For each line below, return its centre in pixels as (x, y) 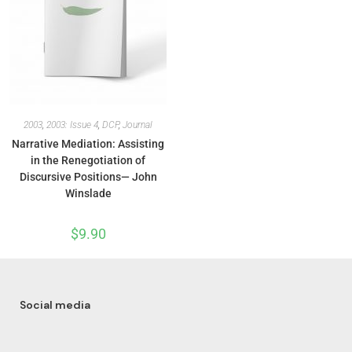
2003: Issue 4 (72, 125)
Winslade (88, 193)
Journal (137, 125)
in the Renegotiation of (88, 160)
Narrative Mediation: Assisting (88, 144)
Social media (55, 305)
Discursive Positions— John (88, 177)
